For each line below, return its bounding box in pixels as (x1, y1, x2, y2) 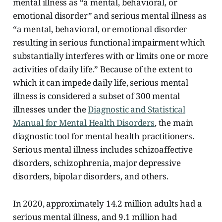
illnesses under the (12, 103, 88, 115)
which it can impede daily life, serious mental (12, 76, 188, 88)
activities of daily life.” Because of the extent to (12, 63, 193, 75)
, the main (154, 116, 194, 128)
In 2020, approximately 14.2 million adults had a (12, 197, 202, 209)
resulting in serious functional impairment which (12, 36, 205, 48)
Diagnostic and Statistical (88, 103, 185, 115)
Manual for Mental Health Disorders (12, 116, 155, 128)
